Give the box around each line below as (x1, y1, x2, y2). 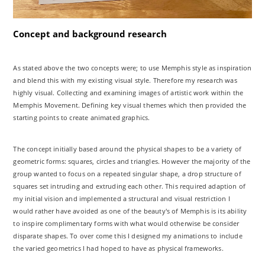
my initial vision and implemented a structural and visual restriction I (13, 193, 230, 203)
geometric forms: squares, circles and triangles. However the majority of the (13, 156, 251, 166)
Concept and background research (13, 27, 167, 40)
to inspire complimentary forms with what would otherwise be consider (13, 218, 240, 228)
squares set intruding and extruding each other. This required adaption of (13, 181, 246, 190)
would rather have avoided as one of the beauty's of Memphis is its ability (13, 206, 247, 215)
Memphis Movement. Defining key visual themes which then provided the (13, 100, 247, 109)
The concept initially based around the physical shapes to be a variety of (13, 144, 242, 153)
